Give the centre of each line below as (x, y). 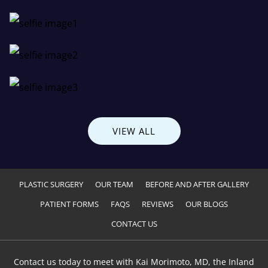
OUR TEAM (114, 185)
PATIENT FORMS (69, 204)
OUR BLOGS (207, 204)
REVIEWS (158, 204)
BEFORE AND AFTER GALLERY (197, 185)
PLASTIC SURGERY (51, 185)
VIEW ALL (134, 131)
